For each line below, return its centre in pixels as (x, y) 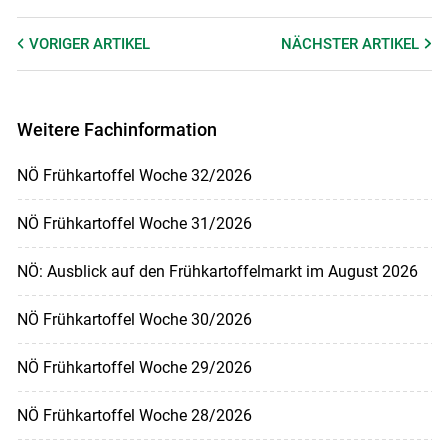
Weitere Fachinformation (116, 129)
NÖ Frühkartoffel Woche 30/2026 (134, 320)
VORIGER (60, 43)
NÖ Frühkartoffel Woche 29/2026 (134, 368)
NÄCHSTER (322, 43)
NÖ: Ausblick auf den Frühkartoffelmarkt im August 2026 (217, 272)
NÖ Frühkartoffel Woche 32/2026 (134, 176)
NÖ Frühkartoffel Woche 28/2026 (134, 416)
